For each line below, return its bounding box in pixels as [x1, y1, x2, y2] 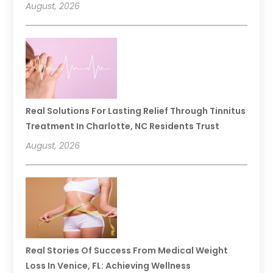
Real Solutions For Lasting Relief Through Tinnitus [26, 104, 246, 117]
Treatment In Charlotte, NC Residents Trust [26, 119, 220, 132]
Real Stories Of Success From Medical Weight [26, 244, 229, 257]
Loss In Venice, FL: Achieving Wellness [26, 259, 191, 272]
